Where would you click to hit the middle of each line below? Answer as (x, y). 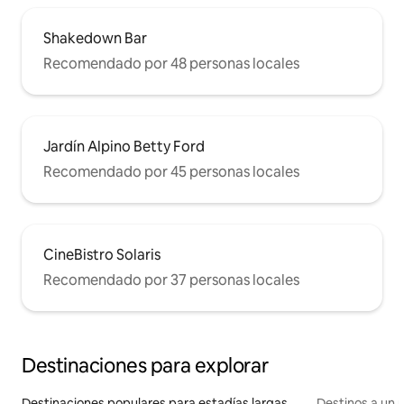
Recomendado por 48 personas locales (171, 64)
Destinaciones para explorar (145, 366)
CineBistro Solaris (102, 255)
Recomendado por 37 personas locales (171, 280)
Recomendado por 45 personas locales (171, 172)
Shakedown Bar (95, 39)
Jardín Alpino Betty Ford (124, 147)
